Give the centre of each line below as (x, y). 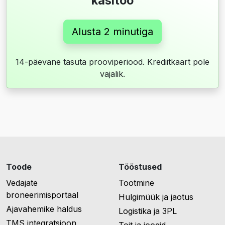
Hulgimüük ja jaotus (156, 197)
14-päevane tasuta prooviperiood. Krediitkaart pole (113, 62)
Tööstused (140, 167)
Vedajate (22, 183)
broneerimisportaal (42, 195)
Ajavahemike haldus (44, 209)
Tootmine (136, 183)
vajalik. (113, 74)
